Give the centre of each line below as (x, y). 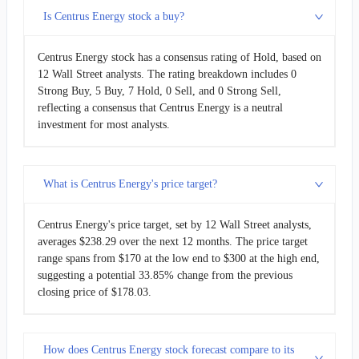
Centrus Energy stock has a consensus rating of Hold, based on (179, 57)
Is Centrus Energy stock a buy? (114, 17)
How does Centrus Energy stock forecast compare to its (169, 349)
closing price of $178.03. (95, 292)
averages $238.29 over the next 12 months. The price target (173, 241)
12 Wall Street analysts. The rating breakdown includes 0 (167, 74)
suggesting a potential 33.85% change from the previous (165, 275)
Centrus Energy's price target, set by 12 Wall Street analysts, (175, 224)
